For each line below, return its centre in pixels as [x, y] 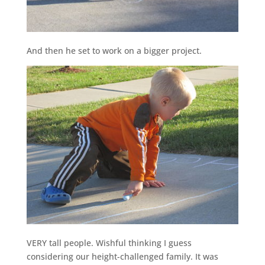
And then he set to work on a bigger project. [114, 50]
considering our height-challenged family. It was [122, 257]
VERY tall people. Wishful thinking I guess [109, 243]
